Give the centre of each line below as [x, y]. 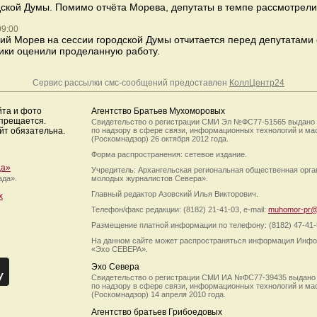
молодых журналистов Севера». [150, 178]
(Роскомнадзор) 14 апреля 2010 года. [158, 294]
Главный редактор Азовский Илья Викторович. [175, 194]
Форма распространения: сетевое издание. [169, 154]
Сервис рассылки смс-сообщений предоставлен [131, 83]
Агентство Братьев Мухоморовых [158, 111]
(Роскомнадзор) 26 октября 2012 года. [160, 139]
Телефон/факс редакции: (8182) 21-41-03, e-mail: [180, 209]
